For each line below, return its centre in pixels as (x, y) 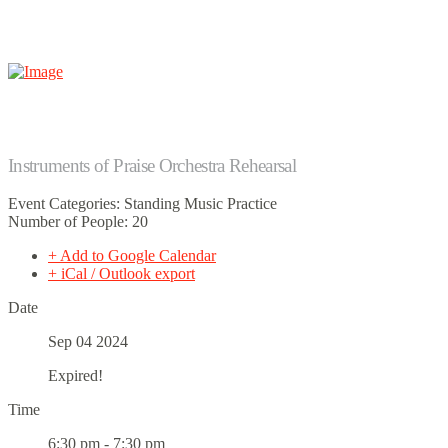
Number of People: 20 (78, 222)
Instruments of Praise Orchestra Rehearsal (152, 165)
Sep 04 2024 (88, 342)
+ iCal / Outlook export (121, 274)
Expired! (75, 376)
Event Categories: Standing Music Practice (142, 204)
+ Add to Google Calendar (132, 256)
